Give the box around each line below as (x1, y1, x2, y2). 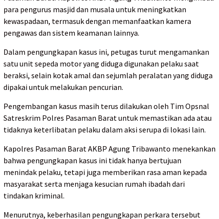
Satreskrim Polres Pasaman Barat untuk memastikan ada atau (3, 113, 212, 123)
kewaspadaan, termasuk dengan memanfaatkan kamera (3, 16, 191, 26)
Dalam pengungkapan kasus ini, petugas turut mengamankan (3, 47, 209, 57)
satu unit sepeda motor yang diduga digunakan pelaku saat (3, 59, 199, 69)
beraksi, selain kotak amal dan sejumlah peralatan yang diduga (3, 70, 213, 81)
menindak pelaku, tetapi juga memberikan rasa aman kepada (3, 167, 207, 177)
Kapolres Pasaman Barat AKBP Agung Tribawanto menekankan (3, 144, 216, 154)
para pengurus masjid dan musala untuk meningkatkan (3, 4, 186, 15)
